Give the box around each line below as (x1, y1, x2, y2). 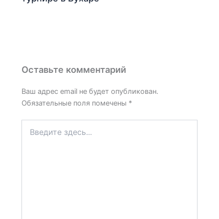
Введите (21, 120, 49, 129)
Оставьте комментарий (22, 64, 127, 75)
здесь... (21, 130, 47, 138)
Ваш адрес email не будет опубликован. (22, 87, 159, 96)
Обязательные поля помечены (22, 99, 129, 108)
